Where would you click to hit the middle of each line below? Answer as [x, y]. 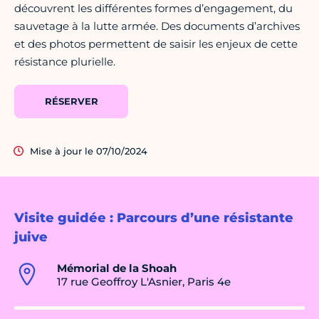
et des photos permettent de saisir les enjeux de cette [156, 44]
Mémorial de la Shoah [117, 268]
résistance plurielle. [65, 62]
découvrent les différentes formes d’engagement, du [153, 9]
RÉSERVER [71, 101]
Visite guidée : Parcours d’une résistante [154, 218]
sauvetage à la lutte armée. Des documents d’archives [157, 26]
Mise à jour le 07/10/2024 [89, 151]
